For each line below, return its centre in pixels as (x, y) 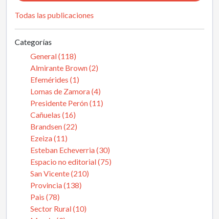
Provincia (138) (56, 185)
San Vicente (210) (60, 173)
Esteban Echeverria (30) (70, 150)
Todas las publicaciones (54, 15)
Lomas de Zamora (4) (66, 91)
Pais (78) (45, 197)
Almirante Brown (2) (64, 68)
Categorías (33, 42)
